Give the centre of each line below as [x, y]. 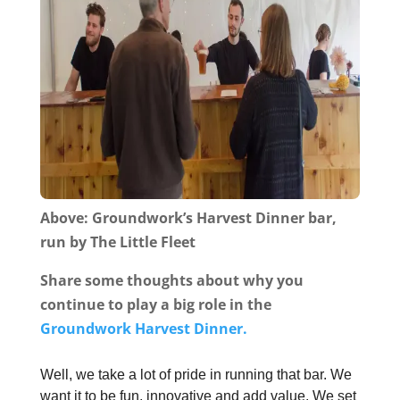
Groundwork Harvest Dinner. [143, 329]
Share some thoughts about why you [171, 281]
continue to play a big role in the [155, 305]
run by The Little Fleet [117, 242]
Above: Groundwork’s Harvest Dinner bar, [188, 218]
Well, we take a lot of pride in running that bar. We [196, 375]
